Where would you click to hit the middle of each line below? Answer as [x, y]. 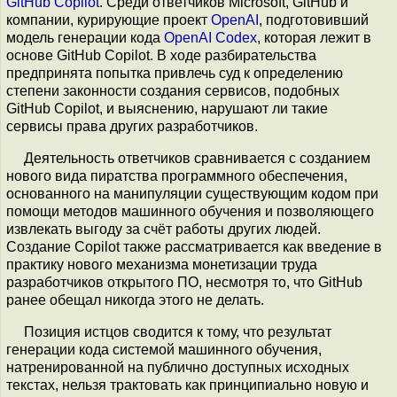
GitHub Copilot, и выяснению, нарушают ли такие [167, 109]
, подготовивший [314, 20]
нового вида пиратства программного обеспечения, [177, 176]
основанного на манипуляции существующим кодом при [192, 194]
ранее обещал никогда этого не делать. [135, 300]
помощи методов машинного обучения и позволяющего [190, 211]
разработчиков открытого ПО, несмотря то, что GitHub [184, 282]
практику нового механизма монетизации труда [162, 265]
